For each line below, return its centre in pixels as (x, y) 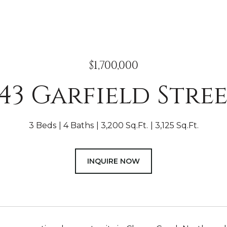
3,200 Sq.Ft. (124, 125)
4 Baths (78, 125)
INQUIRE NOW (113, 161)
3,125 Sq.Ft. (177, 125)
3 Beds (42, 125)
